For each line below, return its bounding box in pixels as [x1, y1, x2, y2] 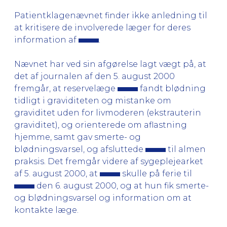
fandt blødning [138, 83, 206, 93]
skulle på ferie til [120, 168, 192, 178]
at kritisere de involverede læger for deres [14, 22, 191, 32]
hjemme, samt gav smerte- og [14, 132, 141, 142]
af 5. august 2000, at [14, 168, 100, 178]
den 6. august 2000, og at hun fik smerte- [34, 180, 209, 191]
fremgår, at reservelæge [14, 83, 118, 93]
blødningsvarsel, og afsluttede [14, 144, 145, 154]
